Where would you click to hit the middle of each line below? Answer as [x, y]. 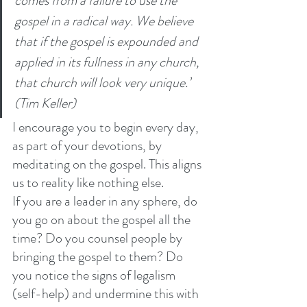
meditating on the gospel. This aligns [108, 164]
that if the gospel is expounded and [108, 41]
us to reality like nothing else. [89, 182]
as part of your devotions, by [88, 145]
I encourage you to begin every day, [107, 127]
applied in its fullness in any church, [108, 62]
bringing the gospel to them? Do [99, 256]
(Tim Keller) [45, 103]
